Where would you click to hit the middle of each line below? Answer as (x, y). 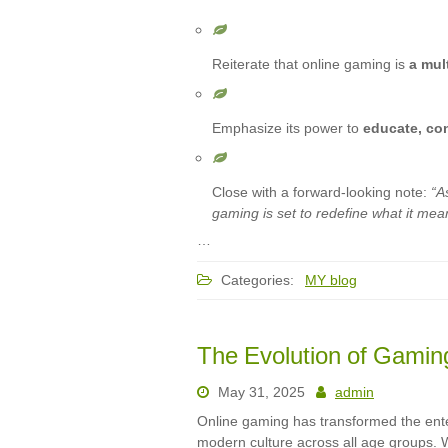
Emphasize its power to (287, 128)
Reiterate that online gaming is (310, 64)
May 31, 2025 (261, 392)
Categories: (257, 280)
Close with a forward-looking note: (321, 192)
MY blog (331, 280)
